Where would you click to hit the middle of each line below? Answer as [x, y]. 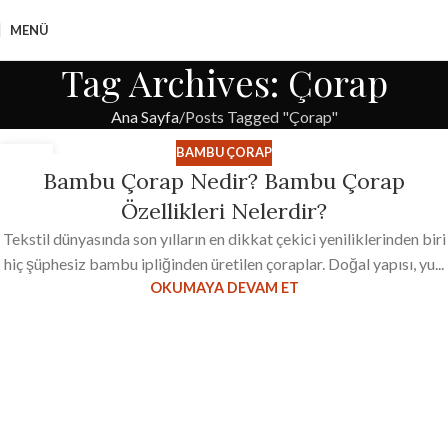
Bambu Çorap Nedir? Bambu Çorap [224, 180]
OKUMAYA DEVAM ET [224, 287]
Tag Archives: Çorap [224, 82]
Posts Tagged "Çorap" [261, 116]
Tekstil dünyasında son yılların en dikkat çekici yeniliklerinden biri [224, 238]
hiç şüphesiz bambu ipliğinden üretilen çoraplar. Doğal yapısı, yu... [224, 263]
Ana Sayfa [144, 116]
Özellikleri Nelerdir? [224, 210]
